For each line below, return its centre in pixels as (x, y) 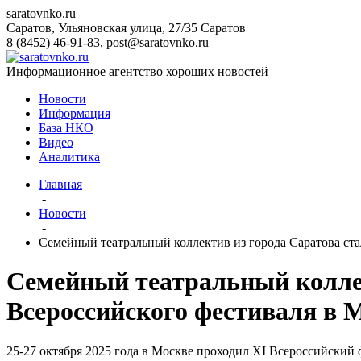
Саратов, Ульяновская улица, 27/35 (102, 28)
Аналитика (69, 157)
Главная (60, 184)
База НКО (66, 128)
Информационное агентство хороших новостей (137, 71)
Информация (75, 113)
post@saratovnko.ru (158, 42)
